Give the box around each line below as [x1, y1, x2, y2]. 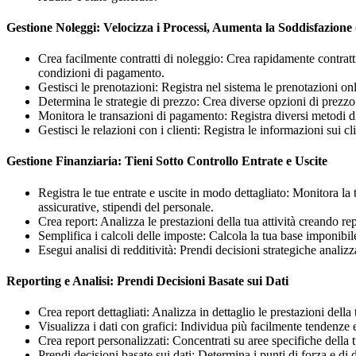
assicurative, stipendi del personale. [38, 199, 214, 214]
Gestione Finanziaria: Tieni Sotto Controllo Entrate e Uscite [6, 154, 327, 168]
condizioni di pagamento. [38, 66, 164, 80]
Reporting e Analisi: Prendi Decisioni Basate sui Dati [6, 273, 288, 288]
